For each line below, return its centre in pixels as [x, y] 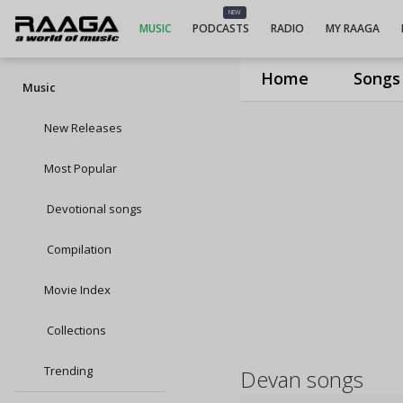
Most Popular [81, 168]
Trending [68, 371]
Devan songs [302, 379]
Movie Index [77, 290]
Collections [75, 330]
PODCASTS [220, 28]
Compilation [78, 249]
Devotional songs [93, 209]
